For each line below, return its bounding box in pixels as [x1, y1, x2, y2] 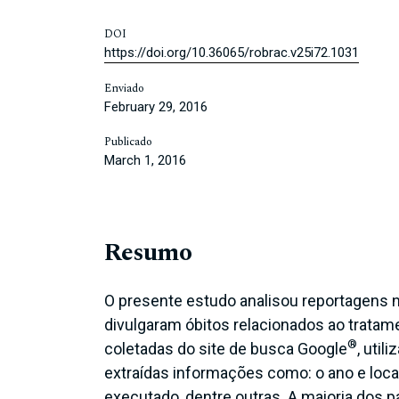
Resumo [104, 232, 191, 272]
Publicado [104, 133, 152, 151]
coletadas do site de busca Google [104, 338, 347, 358]
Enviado [104, 79, 144, 97]
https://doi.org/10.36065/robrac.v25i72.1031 [104, 44, 359, 61]
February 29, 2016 [104, 98, 208, 115]
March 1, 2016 [104, 151, 186, 168]
